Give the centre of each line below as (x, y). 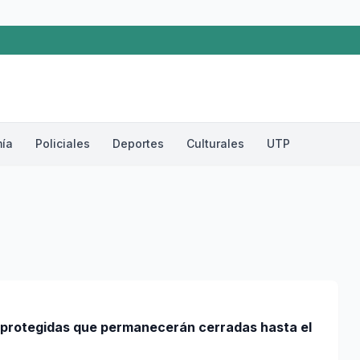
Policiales (63, 143)
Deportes (138, 143)
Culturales (215, 143)
